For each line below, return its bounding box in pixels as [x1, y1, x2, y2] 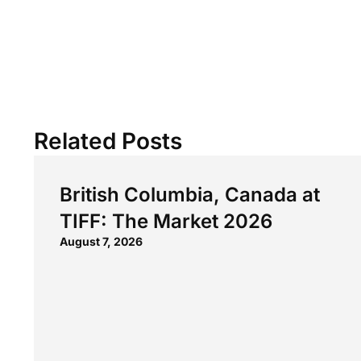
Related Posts [34, 127, 182, 155]
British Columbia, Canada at [60, 182, 320, 206]
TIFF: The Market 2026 [60, 209, 272, 233]
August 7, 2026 [60, 234, 143, 248]
